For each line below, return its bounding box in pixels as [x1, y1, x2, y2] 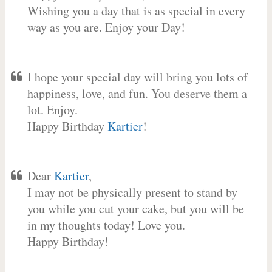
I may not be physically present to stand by [27, 184, 237, 200]
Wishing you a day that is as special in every [27, 2, 245, 19]
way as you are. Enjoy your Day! [27, 19, 185, 35]
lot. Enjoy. [27, 101, 78, 118]
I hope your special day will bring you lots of [27, 69, 248, 85]
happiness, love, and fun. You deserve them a [27, 85, 247, 101]
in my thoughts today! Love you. [27, 217, 185, 233]
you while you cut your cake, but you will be [27, 200, 244, 217]
